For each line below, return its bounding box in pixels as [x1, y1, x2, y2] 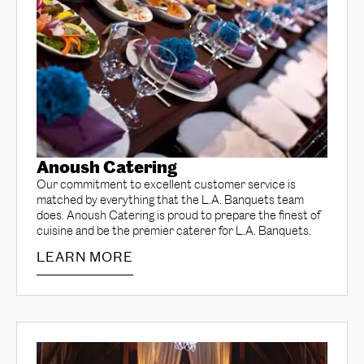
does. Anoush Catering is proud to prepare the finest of [37, 208, 320, 223]
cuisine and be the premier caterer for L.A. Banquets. [37, 223, 311, 238]
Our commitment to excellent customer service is [37, 177, 296, 192]
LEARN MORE [37, 249, 133, 265]
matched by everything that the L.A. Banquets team [37, 193, 304, 207]
